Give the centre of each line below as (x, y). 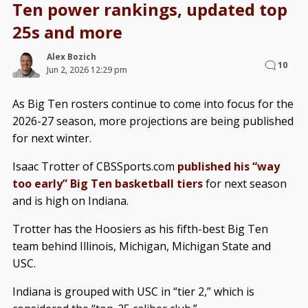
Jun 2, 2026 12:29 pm (87, 69)
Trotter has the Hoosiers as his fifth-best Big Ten (140, 229)
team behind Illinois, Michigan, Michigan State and (141, 246)
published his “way (228, 166)
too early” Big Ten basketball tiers (107, 183)
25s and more (67, 32)
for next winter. (52, 138)
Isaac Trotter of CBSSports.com (95, 166)
